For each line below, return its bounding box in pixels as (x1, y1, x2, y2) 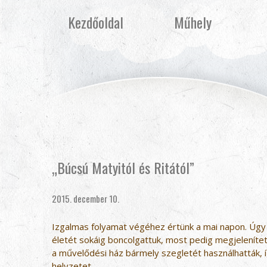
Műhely (174, 11, 212, 33)
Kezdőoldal (67, 11, 123, 33)
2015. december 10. (52, 192, 119, 205)
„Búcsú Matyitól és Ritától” (52, 157, 194, 178)
